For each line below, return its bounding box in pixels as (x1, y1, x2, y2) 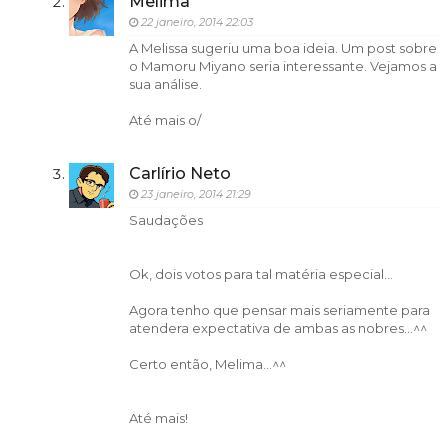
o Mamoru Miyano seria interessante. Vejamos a (128, 57, 437, 74)
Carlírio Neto (128, 164, 231, 184)
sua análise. (128, 75, 202, 92)
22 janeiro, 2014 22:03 (140, 14, 253, 29)
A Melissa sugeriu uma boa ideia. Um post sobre (128, 39, 437, 56)
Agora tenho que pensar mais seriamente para (128, 302, 430, 319)
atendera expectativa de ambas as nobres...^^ (128, 320, 427, 337)
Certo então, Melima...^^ (128, 356, 286, 373)
